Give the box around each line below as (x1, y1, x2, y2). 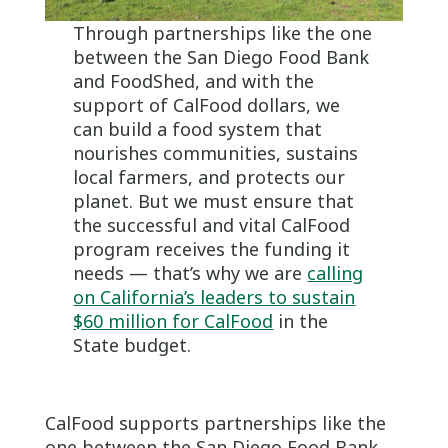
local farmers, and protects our (73, 164, 346, 189)
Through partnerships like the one (73, 20, 373, 45)
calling (307, 260, 364, 285)
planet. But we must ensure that (73, 188, 355, 213)
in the (273, 308, 329, 333)
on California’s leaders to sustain (73, 284, 356, 309)
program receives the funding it (73, 236, 351, 261)
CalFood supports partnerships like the (44, 410, 386, 435)
